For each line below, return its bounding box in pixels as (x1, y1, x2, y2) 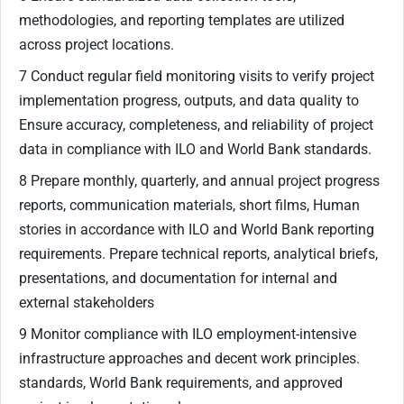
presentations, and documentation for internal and (19, 270, 337, 288)
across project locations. (19, 36, 174, 54)
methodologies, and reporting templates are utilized (19, 12, 344, 30)
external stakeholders (19, 294, 154, 312)
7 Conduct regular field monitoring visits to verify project (19, 68, 374, 86)
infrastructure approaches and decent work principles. (19, 350, 360, 368)
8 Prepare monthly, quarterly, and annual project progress (19, 172, 380, 190)
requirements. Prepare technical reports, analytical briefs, (19, 245, 378, 263)
